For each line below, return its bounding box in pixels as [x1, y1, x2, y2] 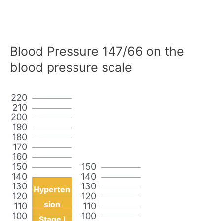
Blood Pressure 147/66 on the [10, 43, 184, 59]
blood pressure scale [10, 59, 132, 74]
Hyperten [34, 184, 70, 194]
